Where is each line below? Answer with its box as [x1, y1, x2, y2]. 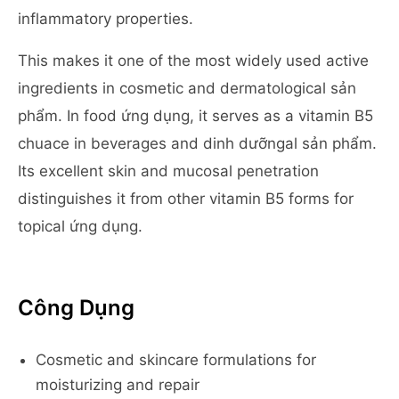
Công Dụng [18, 295, 134, 321]
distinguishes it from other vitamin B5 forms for [18, 190, 354, 208]
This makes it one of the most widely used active [18, 52, 369, 69]
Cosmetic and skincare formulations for [36, 351, 316, 369]
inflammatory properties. [18, 10, 193, 28]
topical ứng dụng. [18, 217, 142, 235]
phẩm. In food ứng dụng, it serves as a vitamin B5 [18, 107, 373, 125]
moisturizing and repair [36, 376, 199, 394]
